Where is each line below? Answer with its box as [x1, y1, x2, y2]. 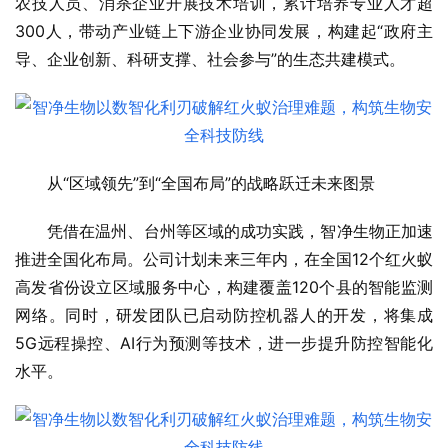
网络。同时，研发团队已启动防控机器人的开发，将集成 [15, 305, 433, 326]
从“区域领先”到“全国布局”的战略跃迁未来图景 [47, 173, 375, 194]
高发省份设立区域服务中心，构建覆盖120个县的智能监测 [15, 277, 433, 298]
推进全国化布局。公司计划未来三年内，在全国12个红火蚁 [15, 249, 433, 270]
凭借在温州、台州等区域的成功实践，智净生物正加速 [47, 221, 433, 242]
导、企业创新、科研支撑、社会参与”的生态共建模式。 [15, 49, 405, 70]
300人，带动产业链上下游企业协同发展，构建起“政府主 [15, 21, 433, 42]
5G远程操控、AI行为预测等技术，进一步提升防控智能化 [15, 333, 433, 354]
